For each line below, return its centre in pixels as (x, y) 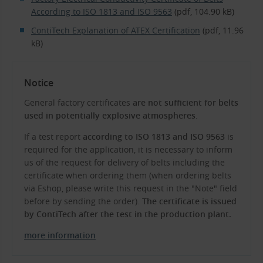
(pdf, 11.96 (222, 31)
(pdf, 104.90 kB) (203, 12)
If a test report (53, 136)
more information (60, 235)
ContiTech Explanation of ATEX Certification (115, 31)
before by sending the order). (83, 201)
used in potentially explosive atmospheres (110, 115)
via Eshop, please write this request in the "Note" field (131, 188)
